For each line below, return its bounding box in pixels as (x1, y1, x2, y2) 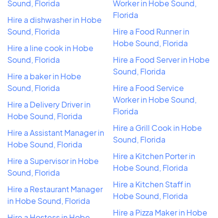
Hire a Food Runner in (113, 26, 189, 36)
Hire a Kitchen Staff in (113, 179, 191, 189)
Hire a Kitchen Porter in (113, 150, 195, 161)
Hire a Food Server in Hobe (113, 54, 210, 65)
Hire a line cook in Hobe (7, 42, 93, 53)
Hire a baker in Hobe (7, 71, 81, 81)
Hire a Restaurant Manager (7, 183, 103, 194)
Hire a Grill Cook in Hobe (113, 122, 202, 133)
